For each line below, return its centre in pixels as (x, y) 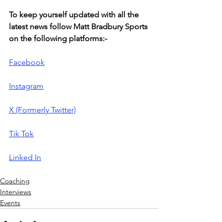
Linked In (25, 157)
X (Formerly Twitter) (42, 110)
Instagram (26, 86)
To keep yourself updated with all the (75, 14)
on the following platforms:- (58, 38)
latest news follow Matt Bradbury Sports (79, 26)
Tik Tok (21, 133)
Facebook (27, 62)
